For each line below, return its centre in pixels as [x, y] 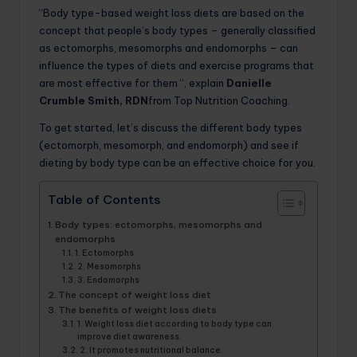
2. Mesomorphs [110, 266]
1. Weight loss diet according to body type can [175, 324]
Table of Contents [104, 199]
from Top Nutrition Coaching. [219, 100]
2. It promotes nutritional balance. [152, 350]
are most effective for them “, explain [133, 82]
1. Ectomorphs [105, 253]
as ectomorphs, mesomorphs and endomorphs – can [169, 47]
